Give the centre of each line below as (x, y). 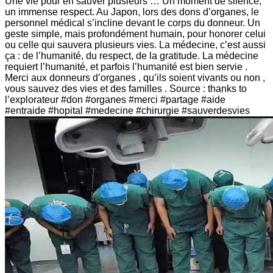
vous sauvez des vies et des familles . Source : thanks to (126, 88)
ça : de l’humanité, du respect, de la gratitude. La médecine (132, 55)
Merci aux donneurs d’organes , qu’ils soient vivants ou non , (135, 77)
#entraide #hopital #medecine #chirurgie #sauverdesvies (127, 110)
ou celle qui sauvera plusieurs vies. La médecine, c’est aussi (135, 44)
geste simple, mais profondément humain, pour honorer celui (135, 34)
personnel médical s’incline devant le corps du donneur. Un (133, 23)
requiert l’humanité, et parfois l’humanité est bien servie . (126, 66)
